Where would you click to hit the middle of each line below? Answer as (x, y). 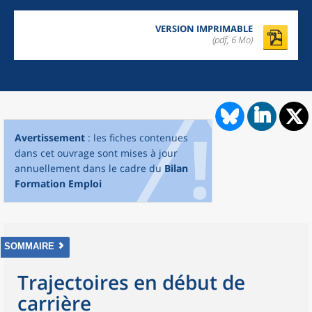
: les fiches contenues (136, 138)
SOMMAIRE (29, 246)
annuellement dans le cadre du (89, 168)
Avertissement (50, 138)
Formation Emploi (58, 184)
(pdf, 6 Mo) (233, 40)
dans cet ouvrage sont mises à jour (96, 153)
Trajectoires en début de (131, 282)
